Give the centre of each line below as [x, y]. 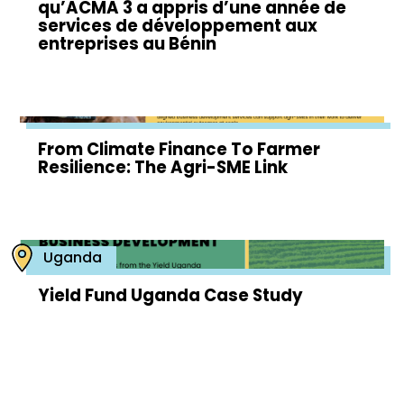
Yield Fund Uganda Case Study [171, 295]
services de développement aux [178, 26]
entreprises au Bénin [128, 44]
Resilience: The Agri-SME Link [163, 167]
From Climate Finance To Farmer [179, 149]
